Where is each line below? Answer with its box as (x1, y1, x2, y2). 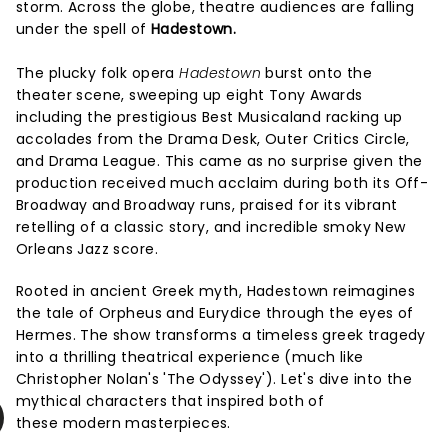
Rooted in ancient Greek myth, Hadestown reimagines (16, 281, 416, 301)
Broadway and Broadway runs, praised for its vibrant (16, 195, 398, 215)
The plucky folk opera (16, 63, 180, 83)
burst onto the (261, 63, 373, 83)
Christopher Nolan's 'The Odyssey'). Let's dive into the (16, 369, 413, 389)
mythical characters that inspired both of (16, 391, 325, 411)
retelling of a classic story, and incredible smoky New (16, 217, 406, 237)
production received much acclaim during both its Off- (16, 173, 429, 193)
